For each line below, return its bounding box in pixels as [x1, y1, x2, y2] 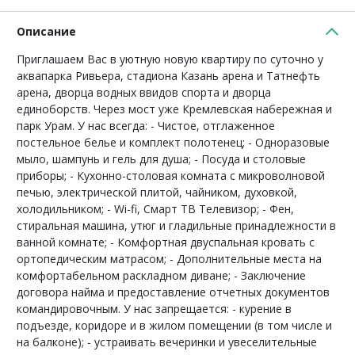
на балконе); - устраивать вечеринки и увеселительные [17, 334, 317, 349]
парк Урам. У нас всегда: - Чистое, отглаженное [17, 117, 275, 133]
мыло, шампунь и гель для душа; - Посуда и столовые [17, 151, 306, 166]
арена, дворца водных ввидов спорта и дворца [17, 84, 271, 100]
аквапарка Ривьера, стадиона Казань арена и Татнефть [17, 67, 320, 83]
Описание [17, 23, 76, 39]
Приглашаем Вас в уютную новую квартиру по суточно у [17, 51, 323, 67]
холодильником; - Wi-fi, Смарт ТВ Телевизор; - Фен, [17, 200, 294, 216]
